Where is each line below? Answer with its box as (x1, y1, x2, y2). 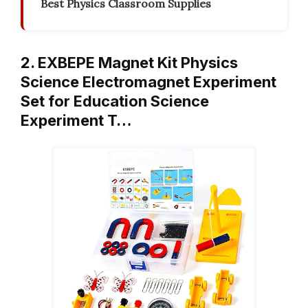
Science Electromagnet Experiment (21, 73, 276, 91)
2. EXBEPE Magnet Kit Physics (21, 54, 238, 72)
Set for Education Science (21, 92, 209, 111)
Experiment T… (21, 111, 132, 130)
